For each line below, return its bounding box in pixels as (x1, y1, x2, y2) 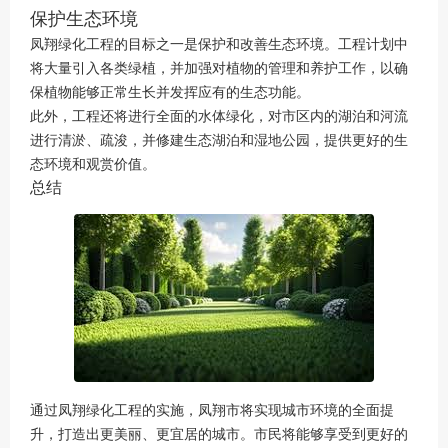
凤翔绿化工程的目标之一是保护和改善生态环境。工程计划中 (30, 33, 408, 53)
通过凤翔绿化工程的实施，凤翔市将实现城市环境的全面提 (30, 399, 394, 419)
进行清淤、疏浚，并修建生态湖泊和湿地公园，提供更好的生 (30, 129, 408, 149)
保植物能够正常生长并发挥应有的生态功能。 (30, 81, 310, 101)
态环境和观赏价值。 (30, 153, 156, 173)
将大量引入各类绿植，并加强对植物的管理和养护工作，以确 (30, 57, 408, 77)
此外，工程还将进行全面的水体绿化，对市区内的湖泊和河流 (30, 105, 408, 125)
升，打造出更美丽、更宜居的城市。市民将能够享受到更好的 (30, 423, 408, 443)
